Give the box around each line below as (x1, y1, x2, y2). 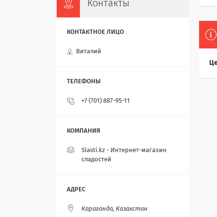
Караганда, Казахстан (81, 206, 148, 213)
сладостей (81, 156, 111, 163)
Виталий (76, 48, 101, 55)
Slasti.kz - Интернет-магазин (81, 147, 167, 154)
